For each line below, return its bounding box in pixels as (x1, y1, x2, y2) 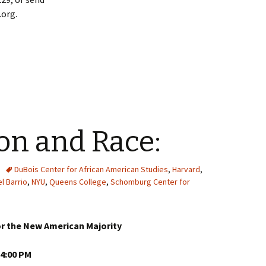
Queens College (49, 176, 106, 187)
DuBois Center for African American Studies (14, 164, 168, 175)
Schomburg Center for (110, 176, 190, 187)
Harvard (172, 164, 200, 175)
